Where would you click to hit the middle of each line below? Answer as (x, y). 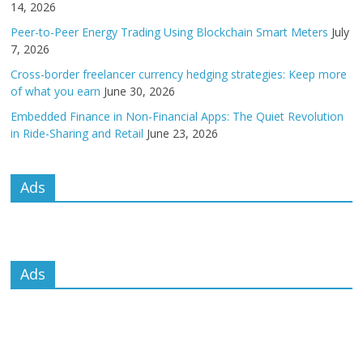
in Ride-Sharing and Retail (77, 133)
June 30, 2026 (140, 91)
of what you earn (56, 91)
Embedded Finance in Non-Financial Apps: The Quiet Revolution (177, 116)
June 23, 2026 (183, 133)
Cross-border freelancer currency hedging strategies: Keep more (179, 74)
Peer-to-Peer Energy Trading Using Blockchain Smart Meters (170, 32)
